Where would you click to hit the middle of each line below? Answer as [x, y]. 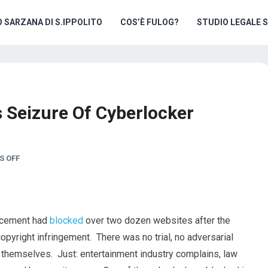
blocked [66, 220]
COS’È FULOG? [150, 22]
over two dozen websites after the [157, 220]
